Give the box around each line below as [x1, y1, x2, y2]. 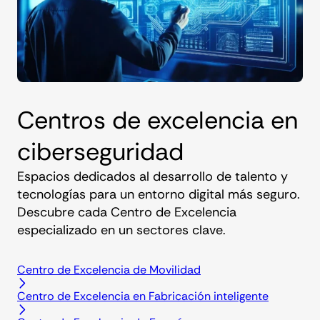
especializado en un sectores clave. [17, 221, 226, 239]
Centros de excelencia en [17, 104, 298, 136]
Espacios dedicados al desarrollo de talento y [17, 167, 288, 185]
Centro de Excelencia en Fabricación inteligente [17, 288, 269, 304]
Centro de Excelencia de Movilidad [17, 261, 201, 277]
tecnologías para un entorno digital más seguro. [17, 185, 300, 203]
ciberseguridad [17, 135, 184, 168]
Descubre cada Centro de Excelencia [17, 203, 236, 221]
